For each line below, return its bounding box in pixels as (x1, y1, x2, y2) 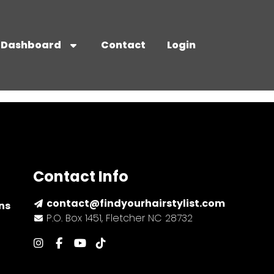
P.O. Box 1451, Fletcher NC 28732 (46, 211, 193, 226)
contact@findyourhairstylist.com (46, 196, 226, 211)
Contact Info (32, 166, 128, 187)
